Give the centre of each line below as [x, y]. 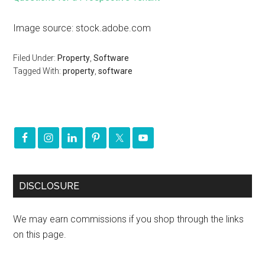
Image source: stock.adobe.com [82, 28]
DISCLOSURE [49, 186]
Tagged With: [38, 71]
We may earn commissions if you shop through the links [129, 219]
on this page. [40, 235]
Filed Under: [35, 58]
